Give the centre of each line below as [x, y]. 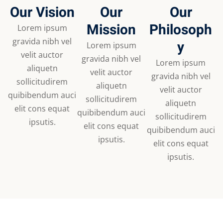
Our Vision [42, 13]
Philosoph [181, 30]
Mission [111, 30]
